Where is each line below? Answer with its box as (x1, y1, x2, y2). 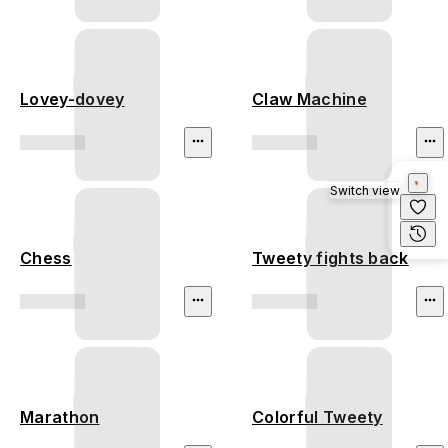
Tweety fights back (252, 248, 409, 269)
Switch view (330, 183, 400, 198)
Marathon (20, 407, 100, 428)
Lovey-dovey (20, 89, 125, 110)
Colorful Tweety (252, 407, 383, 428)
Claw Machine (252, 89, 367, 110)
